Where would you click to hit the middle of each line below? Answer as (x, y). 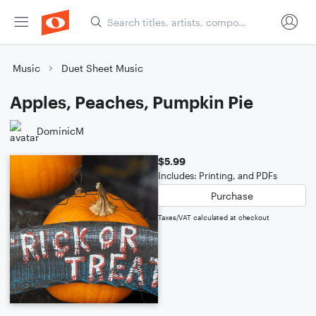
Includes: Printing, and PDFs (218, 176)
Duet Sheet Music (102, 68)
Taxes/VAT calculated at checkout (214, 217)
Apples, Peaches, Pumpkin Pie (132, 102)
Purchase (232, 195)
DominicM (60, 130)
